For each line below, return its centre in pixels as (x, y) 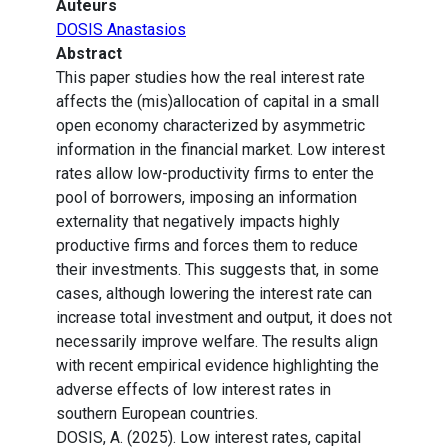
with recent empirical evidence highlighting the (217, 366)
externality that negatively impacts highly (198, 222)
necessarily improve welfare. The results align (217, 342)
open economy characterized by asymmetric (210, 126)
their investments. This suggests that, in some (217, 270)
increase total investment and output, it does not (224, 318)
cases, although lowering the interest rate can (214, 294)
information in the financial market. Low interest (220, 150)
